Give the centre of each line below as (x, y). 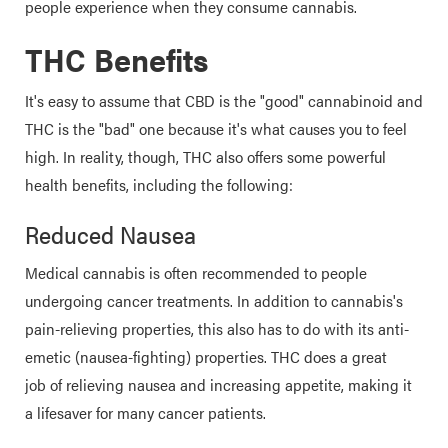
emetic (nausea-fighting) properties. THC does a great (206, 356)
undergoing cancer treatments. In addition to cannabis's (214, 300)
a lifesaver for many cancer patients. (145, 412)
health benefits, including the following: (159, 184)
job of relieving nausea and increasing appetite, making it (218, 384)
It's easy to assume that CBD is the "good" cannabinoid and (224, 100)
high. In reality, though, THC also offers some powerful (205, 156)
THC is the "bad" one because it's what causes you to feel (216, 128)
